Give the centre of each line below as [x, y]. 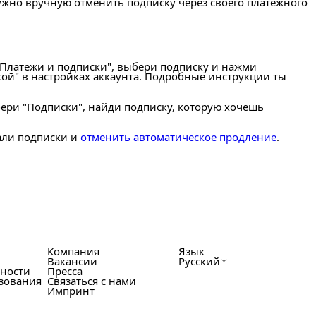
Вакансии [72, 261]
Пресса [65, 271]
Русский [200, 261]
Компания [73, 251]
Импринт [71, 290]
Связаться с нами [91, 280]
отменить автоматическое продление [178, 137]
